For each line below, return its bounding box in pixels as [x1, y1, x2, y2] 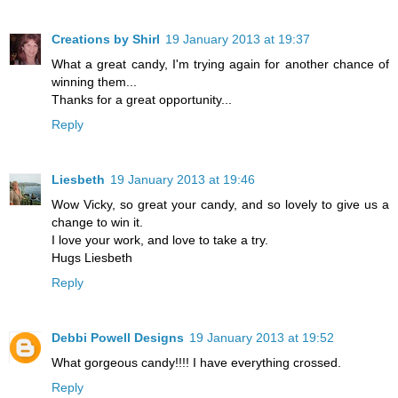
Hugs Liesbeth [52, 250, 132, 265]
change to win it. [52, 214, 143, 229]
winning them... [52, 74, 137, 89]
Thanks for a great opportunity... [52, 92, 232, 107]
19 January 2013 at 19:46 [110, 171, 255, 187]
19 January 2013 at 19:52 [189, 330, 334, 345]
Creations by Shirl [52, 31, 160, 46]
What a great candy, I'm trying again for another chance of [52, 56, 389, 71]
